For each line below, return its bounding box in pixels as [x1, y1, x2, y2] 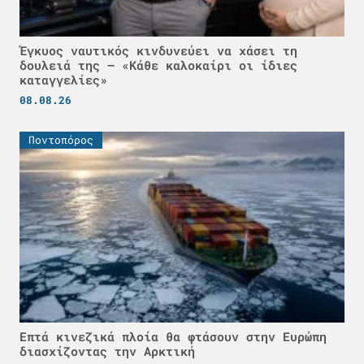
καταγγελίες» [19, 71, 107, 88]
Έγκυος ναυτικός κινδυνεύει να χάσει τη [19, 41, 297, 58]
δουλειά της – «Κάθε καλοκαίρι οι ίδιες [19, 56, 297, 73]
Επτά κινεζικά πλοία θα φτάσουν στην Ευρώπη [19, 327, 327, 344]
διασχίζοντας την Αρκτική [19, 342, 195, 359]
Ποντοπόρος [28, 132, 93, 147]
